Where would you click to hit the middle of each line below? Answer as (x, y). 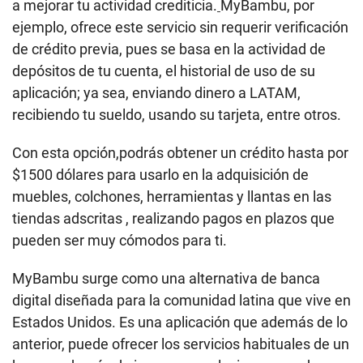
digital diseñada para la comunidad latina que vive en (181, 301)
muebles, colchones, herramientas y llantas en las (172, 197)
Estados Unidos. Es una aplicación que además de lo (180, 322)
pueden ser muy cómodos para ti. (120, 241)
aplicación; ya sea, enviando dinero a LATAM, (156, 93)
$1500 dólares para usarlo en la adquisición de (160, 175)
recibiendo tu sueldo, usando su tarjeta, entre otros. (177, 115)
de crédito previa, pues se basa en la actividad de (169, 49)
